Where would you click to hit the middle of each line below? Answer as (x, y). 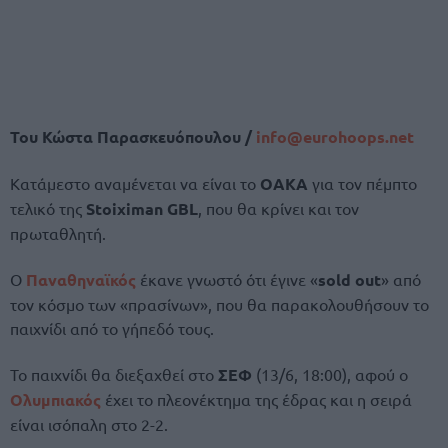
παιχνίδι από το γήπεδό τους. (112, 328)
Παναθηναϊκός (81, 280)
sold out (349, 280)
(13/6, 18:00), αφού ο (330, 374)
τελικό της (48, 207)
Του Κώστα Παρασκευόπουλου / (131, 136)
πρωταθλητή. (58, 232)
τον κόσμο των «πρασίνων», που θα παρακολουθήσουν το (219, 304)
